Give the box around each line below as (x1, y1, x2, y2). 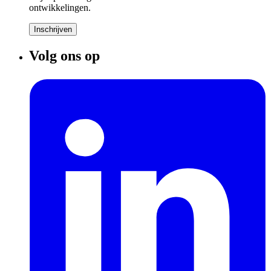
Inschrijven (34, 25, 72, 34)
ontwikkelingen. (29, 2, 91, 13)
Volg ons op (29, 48, 100, 64)
